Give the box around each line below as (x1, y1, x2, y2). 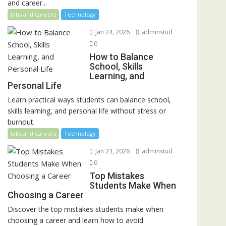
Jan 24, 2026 (93, 27, 130, 36)
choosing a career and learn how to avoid (8, 215, 143, 225)
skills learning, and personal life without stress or (8, 105, 166, 116)
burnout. (8, 117, 35, 127)
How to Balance (89, 51, 153, 62)
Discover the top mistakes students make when (8, 204, 163, 214)
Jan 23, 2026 (93, 146, 130, 155)
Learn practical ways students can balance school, (8, 94, 171, 104)
